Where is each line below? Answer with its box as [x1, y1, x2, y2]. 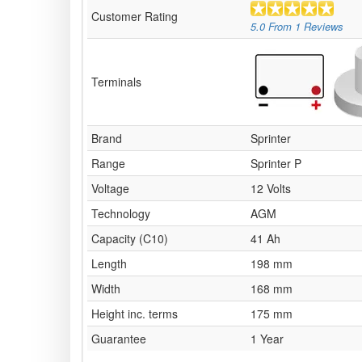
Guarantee [91, 330, 146, 347]
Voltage [91, 180, 129, 197]
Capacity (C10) [91, 230, 168, 247]
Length [91, 255, 127, 272]
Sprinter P [250, 155, 301, 172]
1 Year [250, 330, 284, 347]
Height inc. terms [91, 305, 178, 322]
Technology [91, 205, 150, 222]
